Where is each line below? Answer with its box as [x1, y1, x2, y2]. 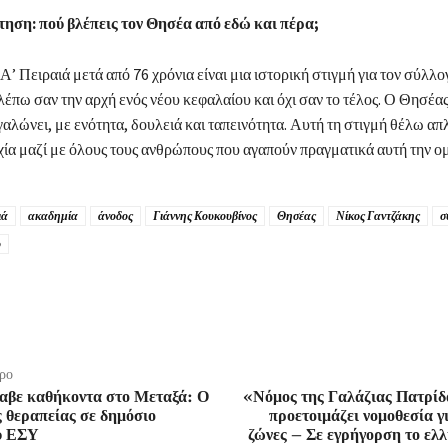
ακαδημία [27, 208, 78, 224]
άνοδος [97, 208, 133, 224]
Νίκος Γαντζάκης [335, 208, 420, 224]
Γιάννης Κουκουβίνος [152, 208, 257, 224]
